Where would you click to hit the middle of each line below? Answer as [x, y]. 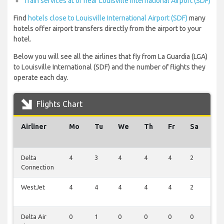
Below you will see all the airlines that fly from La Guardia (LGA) [110, 57]
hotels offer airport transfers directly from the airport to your [107, 29]
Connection [37, 167]
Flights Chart [58, 104]
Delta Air [34, 217]
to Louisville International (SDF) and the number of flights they [109, 67]
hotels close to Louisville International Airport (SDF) [108, 18]
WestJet [33, 187]
